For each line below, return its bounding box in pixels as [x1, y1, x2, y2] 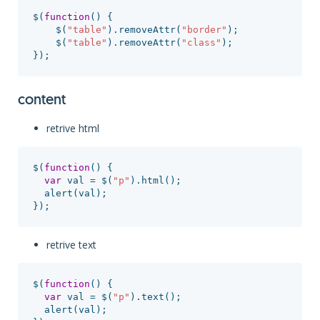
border [186, 24, 221, 35]
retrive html [46, 121, 99, 135]
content [18, 94, 66, 108]
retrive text [46, 238, 96, 251]
